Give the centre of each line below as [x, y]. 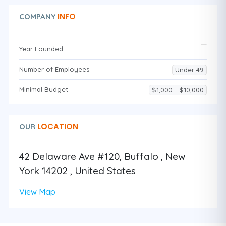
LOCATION [57, 126]
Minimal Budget [44, 89]
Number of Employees [54, 69]
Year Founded [41, 49]
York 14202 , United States [77, 171]
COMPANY [37, 16]
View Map [37, 192]
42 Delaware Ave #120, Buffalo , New [102, 156]
